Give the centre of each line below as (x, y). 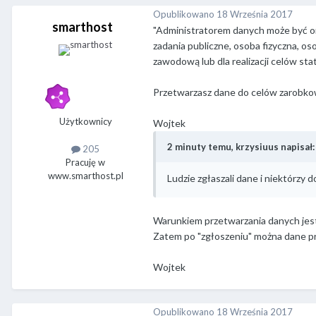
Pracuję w (85, 163)
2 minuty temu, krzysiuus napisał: (241, 147)
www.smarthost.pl (85, 176)
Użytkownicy (85, 122)
